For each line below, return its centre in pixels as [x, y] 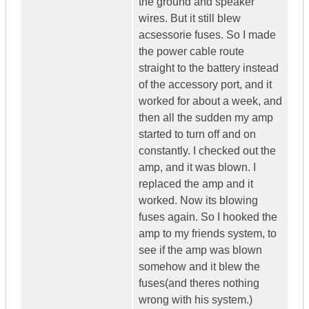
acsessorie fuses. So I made [207, 35]
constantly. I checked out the [207, 151]
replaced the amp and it [196, 184]
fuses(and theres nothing [199, 283]
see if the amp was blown [200, 250]
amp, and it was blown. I [197, 168]
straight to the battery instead [209, 68]
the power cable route [191, 52]
